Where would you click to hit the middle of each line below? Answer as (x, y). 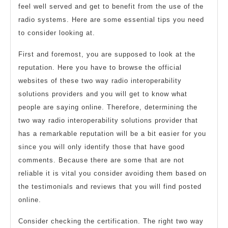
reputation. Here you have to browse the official (100, 67)
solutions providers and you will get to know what (103, 94)
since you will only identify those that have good (102, 147)
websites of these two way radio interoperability (100, 80)
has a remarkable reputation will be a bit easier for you (112, 133)
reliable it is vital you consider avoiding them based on (112, 173)
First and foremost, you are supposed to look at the (107, 54)
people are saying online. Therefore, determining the (108, 107)
